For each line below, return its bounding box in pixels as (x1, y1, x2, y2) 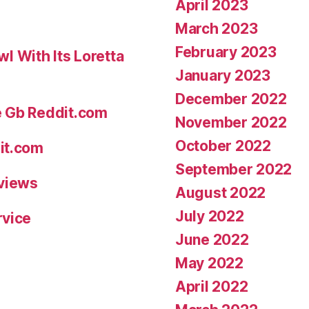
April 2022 (175, 277, 248, 295)
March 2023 (175, 19, 258, 37)
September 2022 (175, 160, 292, 178)
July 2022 (175, 207, 244, 225)
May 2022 (175, 254, 243, 272)
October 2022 (175, 137, 271, 154)
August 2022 (175, 183, 266, 201)
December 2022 (175, 90, 287, 108)
